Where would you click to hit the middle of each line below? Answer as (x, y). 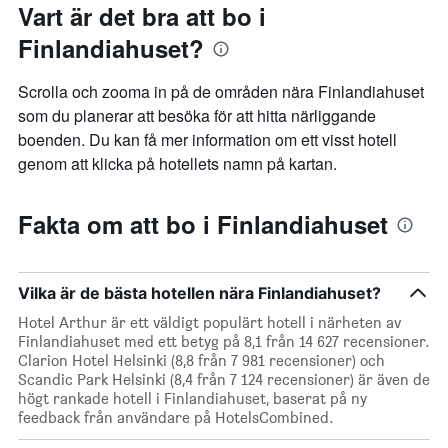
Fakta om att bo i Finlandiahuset (203, 224)
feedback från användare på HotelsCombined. (176, 418)
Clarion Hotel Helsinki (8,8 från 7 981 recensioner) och (201, 361)
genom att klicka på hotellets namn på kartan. (177, 164)
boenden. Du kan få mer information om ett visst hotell (207, 140)
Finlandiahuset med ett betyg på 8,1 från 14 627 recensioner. (224, 342)
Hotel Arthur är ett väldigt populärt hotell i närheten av (209, 323)
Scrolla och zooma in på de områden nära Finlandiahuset (221, 92)
